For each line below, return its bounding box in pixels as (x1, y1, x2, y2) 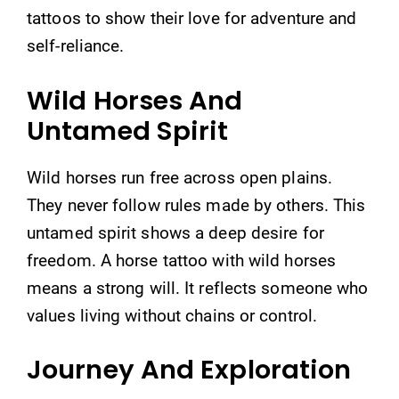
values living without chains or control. (27, 305, 318, 326)
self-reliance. (27, 36, 125, 56)
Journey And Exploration (27, 352, 352, 387)
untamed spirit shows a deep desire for (27, 222, 324, 243)
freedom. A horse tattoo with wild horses (27, 249, 337, 271)
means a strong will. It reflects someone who (27, 277, 369, 298)
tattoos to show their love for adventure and (27, 8, 357, 28)
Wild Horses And (27, 82, 243, 118)
